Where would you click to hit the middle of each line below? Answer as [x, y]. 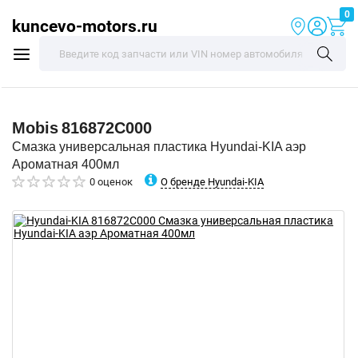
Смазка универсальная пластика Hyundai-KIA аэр [159, 147]
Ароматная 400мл [66, 164]
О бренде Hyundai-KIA [212, 181]
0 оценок [111, 182]
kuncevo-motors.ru [85, 26]
